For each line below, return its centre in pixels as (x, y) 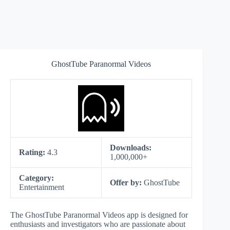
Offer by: (127, 183)
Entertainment (42, 187)
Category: (36, 178)
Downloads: (131, 148)
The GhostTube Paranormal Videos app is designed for (99, 215)
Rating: (33, 152)
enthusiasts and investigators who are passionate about (98, 224)
